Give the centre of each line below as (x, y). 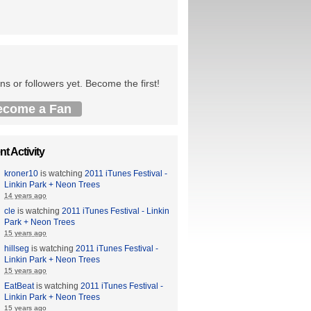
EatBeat (19, 286)
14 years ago (25, 195)
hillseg (17, 249)
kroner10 (21, 174)
